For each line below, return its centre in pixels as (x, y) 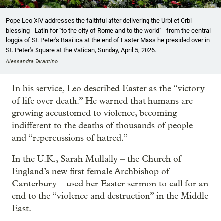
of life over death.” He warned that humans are (102, 101)
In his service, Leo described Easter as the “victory (108, 89)
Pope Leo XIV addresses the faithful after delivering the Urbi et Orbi (99, 21)
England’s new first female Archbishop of (91, 172)
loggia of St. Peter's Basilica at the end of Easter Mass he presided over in (108, 40)
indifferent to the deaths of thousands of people (102, 126)
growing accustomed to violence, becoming (94, 113)
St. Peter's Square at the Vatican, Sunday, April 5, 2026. (81, 50)
